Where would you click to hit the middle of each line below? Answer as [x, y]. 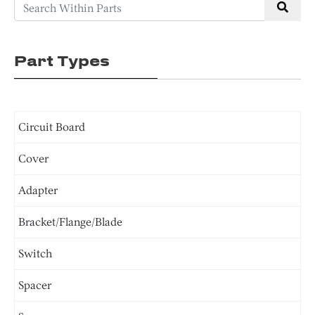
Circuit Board [52, 127]
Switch [35, 253]
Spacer [35, 285]
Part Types [62, 60]
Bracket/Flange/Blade [70, 222]
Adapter [38, 190]
